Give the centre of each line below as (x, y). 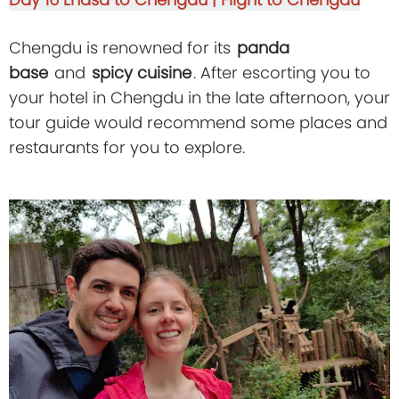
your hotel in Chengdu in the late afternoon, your (199, 98)
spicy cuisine (142, 73)
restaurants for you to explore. (127, 148)
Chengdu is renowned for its (122, 48)
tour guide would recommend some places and (198, 123)
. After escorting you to (282, 73)
